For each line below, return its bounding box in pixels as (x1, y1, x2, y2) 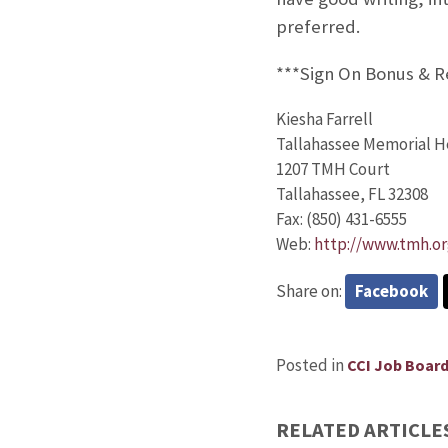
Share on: (275, 279, 345, 302)
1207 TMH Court (275, 157, 390, 180)
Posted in (275, 353, 347, 376)
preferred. (275, 15, 360, 39)
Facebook (354, 279, 428, 302)
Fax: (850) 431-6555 (275, 207, 407, 230)
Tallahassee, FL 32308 (275, 182, 428, 205)
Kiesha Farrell (275, 107, 373, 130)
